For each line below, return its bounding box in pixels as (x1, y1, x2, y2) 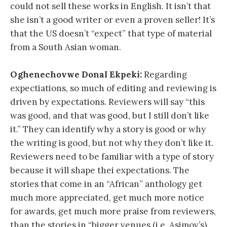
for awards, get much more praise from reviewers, (10, 206, 216, 217)
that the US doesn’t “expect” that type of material (10, 28, 212, 40)
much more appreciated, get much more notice (10, 192, 204, 204)
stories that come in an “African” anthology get (10, 178, 202, 190)
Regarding (142, 69, 187, 81)
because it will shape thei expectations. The (10, 165, 190, 176)
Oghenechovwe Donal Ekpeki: (10, 69, 142, 81)
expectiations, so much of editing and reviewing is (10, 83, 216, 94)
